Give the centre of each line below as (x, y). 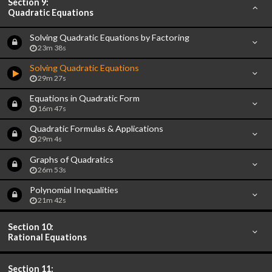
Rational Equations (48, 237)
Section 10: (31, 226)
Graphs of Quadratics (71, 159)
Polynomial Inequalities (74, 189)
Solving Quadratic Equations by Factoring (109, 37)
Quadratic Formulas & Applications (96, 129)
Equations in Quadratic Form (84, 98)
